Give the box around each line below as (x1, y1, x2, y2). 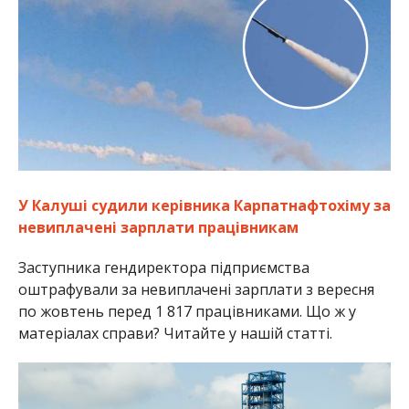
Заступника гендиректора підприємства (17, 257, 309, 278)
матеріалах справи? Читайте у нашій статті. (17, 323, 332, 344)
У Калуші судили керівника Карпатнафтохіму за (17, 195, 391, 216)
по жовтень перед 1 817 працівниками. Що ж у (17, 301, 356, 322)
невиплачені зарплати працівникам (17, 217, 299, 238)
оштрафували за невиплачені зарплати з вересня (17, 279, 374, 300)
